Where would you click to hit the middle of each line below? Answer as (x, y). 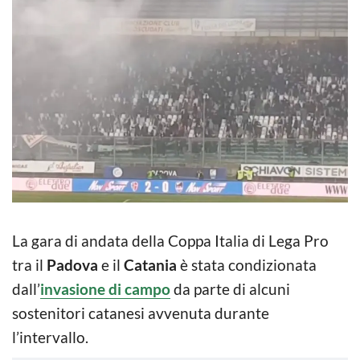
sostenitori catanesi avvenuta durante (141, 313)
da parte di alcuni (230, 288)
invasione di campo (105, 288)
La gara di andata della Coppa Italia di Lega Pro (170, 240)
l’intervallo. (50, 337)
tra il (29, 264)
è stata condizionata (247, 264)
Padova (72, 264)
